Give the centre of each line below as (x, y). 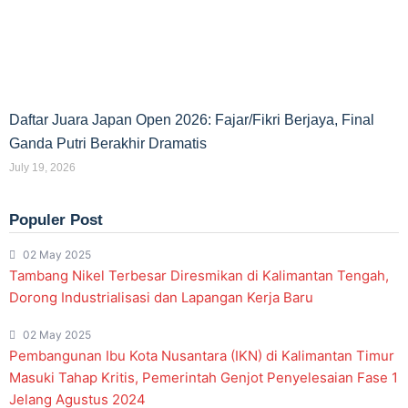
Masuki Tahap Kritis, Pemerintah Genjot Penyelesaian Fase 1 (204, 378)
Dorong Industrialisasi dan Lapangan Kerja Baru (161, 298)
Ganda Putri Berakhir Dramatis (108, 144)
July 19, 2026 (42, 168)
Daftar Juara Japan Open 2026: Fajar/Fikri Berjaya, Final (192, 120)
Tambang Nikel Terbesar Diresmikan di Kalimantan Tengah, (199, 276)
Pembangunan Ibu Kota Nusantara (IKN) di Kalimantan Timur (202, 356)
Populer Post (56, 220)
